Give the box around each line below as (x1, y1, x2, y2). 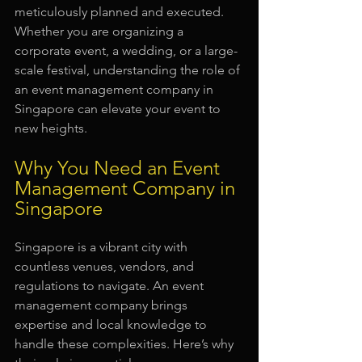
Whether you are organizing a (15, 23, 187, 40)
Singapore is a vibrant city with (15, 239, 191, 255)
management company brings (15, 297, 191, 314)
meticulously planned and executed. (15, 4, 227, 20)
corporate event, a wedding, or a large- (15, 43, 238, 59)
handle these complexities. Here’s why (15, 336, 237, 352)
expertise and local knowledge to (15, 317, 210, 333)
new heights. (15, 120, 87, 137)
